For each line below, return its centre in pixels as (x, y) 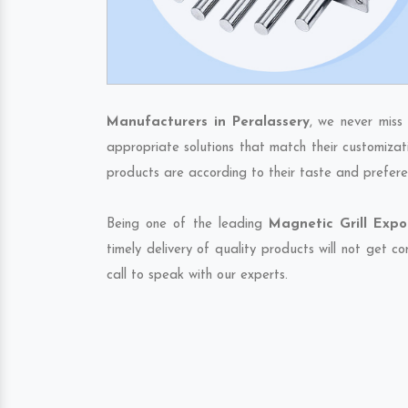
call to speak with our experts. (197, 275)
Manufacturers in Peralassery (208, 122)
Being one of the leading (188, 224)
